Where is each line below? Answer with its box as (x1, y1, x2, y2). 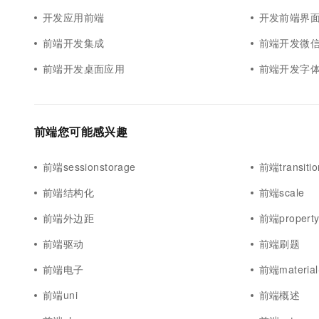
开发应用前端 (43, 10, 105, 24)
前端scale (258, 185, 305, 199)
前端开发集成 (43, 36, 105, 50)
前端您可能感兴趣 (34, 123, 128, 140)
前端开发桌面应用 (43, 61, 125, 75)
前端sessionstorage (43, 159, 136, 174)
